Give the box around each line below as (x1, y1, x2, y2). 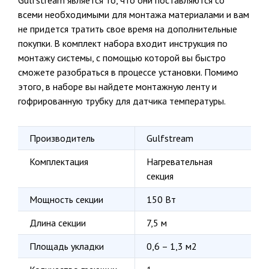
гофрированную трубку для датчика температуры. (18, 95, 226, 107)
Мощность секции (29, 193, 103, 206)
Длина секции (29, 217, 86, 229)
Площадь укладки (29, 240, 104, 253)
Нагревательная (147, 156, 213, 168)
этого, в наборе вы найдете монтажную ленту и (18, 80, 217, 93)
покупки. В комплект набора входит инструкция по (18, 37, 228, 50)
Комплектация (29, 156, 88, 168)
